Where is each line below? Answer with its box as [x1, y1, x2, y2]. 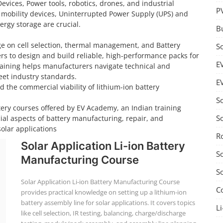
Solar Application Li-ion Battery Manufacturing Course [20, 177, 180, 186]
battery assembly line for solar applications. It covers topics [20, 198, 195, 207]
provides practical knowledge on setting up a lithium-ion [20, 188, 187, 197]
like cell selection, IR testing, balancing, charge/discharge [20, 209, 186, 218]
